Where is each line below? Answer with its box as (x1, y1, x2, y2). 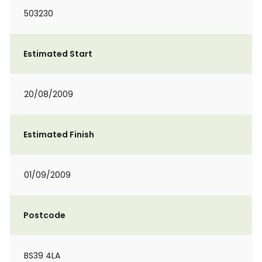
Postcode (23, 209, 65, 221)
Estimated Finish (23, 129, 94, 140)
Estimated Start (23, 48, 92, 60)
